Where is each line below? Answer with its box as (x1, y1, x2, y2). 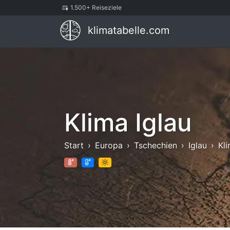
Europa (95, 140, 123, 150)
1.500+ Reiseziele (69, 4, 122, 11)
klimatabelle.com (85, 24, 169, 37)
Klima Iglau (64, 107, 192, 138)
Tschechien (134, 140, 177, 150)
